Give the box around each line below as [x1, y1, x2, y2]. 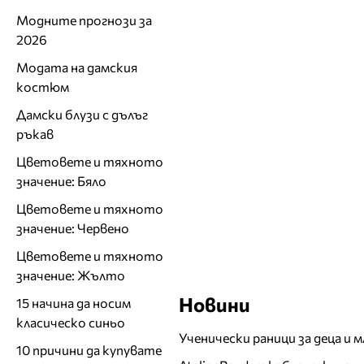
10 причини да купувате [16, 341, 162, 357]
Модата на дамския [16, 58, 137, 75]
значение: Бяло [16, 172, 106, 188]
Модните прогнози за [16, 11, 152, 28]
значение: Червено [16, 219, 129, 236]
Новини [179, 292, 250, 317]
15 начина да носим [16, 294, 131, 310]
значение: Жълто [16, 266, 125, 283]
